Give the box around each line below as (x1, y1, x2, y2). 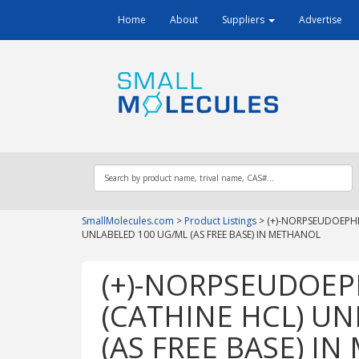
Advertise (299, 13, 342, 26)
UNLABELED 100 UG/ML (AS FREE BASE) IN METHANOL (82, 228, 321, 241)
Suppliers (222, 13, 267, 26)
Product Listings (184, 214, 256, 228)
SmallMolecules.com (82, 214, 174, 228)
